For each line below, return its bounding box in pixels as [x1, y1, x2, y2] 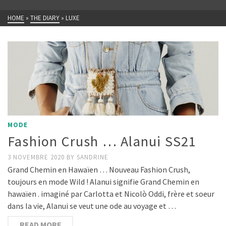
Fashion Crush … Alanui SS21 [8, 132, 197, 150]
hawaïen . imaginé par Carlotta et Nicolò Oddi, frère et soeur [8, 188, 214, 199]
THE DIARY [30, 14, 60, 22]
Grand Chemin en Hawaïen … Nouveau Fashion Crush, [8, 164, 190, 175]
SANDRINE [77, 152, 108, 161]
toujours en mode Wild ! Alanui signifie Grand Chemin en [8, 176, 199, 187]
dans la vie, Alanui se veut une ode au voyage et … [8, 200, 176, 211]
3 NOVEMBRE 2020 [8, 152, 67, 161]
